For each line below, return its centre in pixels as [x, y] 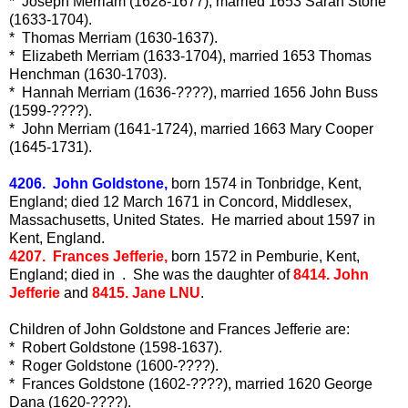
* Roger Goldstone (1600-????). [114, 366]
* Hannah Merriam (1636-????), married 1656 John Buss [194, 93]
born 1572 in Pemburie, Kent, [264, 257]
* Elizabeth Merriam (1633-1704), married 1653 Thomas [190, 56]
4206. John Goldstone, [88, 184]
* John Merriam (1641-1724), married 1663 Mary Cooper [191, 129]
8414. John [331, 275]
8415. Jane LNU [146, 293]
